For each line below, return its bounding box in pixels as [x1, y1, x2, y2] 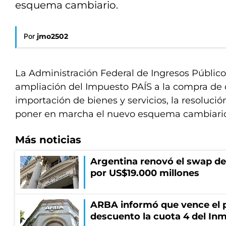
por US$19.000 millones [90, 167, 199, 179]
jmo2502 [37, 32, 68, 41]
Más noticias [15, 134, 81, 146]
